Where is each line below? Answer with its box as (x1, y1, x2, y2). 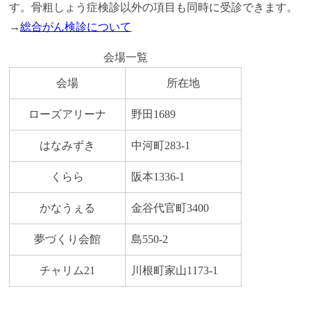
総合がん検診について (20, 21, 132, 33)
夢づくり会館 (34, 233, 101, 246)
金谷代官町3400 (131, 202, 210, 215)
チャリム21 (40, 264, 96, 277)
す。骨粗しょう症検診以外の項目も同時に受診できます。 (9, 1, 299, 14)
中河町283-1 (131, 140, 191, 152)
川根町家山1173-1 (131, 264, 219, 277)
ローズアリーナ (28, 108, 107, 121)
